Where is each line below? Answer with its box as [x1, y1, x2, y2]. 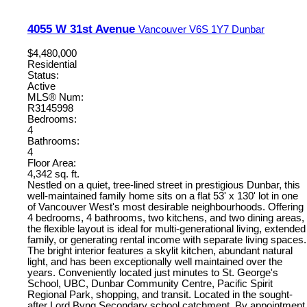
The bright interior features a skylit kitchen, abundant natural [27, 245, 293, 256]
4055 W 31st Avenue [27, 21, 138, 36]
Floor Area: [27, 157, 76, 169]
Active [27, 80, 56, 92]
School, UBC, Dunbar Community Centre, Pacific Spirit [27, 278, 273, 289]
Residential [27, 58, 77, 70]
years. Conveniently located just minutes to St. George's [27, 267, 278, 278]
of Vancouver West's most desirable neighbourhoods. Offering [27, 201, 304, 212]
